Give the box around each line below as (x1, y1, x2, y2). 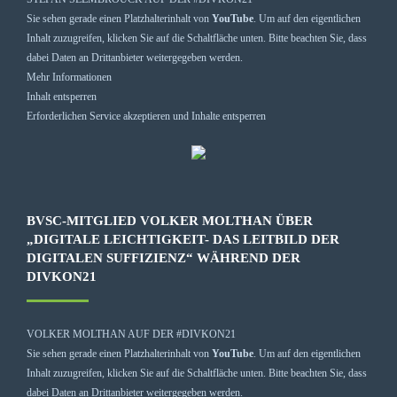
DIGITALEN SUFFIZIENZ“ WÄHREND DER (27, 250, 300, 265)
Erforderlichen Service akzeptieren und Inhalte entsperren (27, 109, 266, 122)
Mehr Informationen (27, 70, 112, 83)
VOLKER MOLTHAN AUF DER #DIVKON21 (27, 327, 236, 340)
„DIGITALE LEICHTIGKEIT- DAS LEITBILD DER (27, 231, 339, 246)
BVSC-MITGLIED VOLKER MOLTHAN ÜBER (27, 213, 313, 228)
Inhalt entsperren (27, 90, 97, 103)
